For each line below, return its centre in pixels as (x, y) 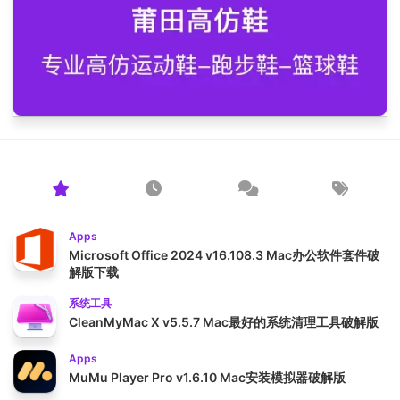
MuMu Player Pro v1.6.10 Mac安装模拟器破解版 (207, 377)
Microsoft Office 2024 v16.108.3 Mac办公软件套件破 (224, 254)
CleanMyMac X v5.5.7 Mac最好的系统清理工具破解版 (224, 321)
